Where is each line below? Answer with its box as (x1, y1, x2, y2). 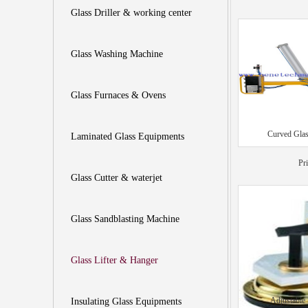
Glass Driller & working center (71, 8, 192, 18)
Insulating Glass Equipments (71, 296, 181, 307)
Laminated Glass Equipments (71, 131, 184, 142)
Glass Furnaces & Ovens (71, 90, 166, 100)
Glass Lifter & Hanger (71, 255, 158, 265)
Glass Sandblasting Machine (71, 214, 179, 224)
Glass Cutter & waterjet (71, 173, 162, 183)
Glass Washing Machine (71, 49, 163, 59)
